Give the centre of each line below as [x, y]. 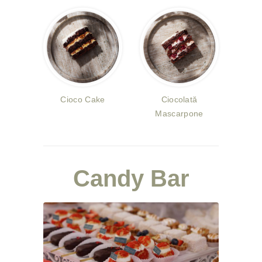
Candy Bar [131, 178]
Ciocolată [179, 99]
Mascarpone [179, 113]
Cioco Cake [83, 99]
